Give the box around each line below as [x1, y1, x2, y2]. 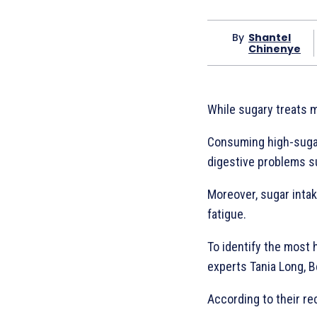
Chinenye [248, 41, 301, 56]
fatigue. [207, 207, 246, 222]
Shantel [248, 30, 291, 45]
